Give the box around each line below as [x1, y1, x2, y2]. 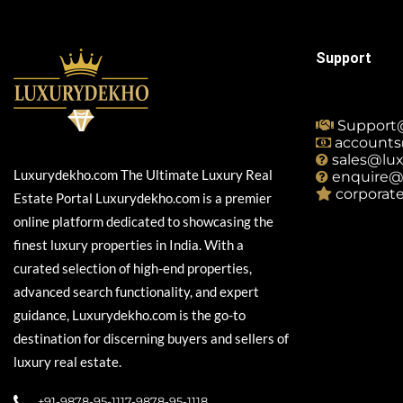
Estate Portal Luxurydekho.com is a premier [13, 190, 272, 206]
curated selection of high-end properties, [13, 260, 252, 276]
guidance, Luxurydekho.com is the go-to [13, 307, 246, 323]
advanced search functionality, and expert [13, 283, 259, 300]
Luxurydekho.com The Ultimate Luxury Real [13, 166, 273, 183]
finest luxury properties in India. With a [13, 237, 244, 253]
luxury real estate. [13, 354, 121, 370]
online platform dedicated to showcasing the [13, 213, 273, 229]
